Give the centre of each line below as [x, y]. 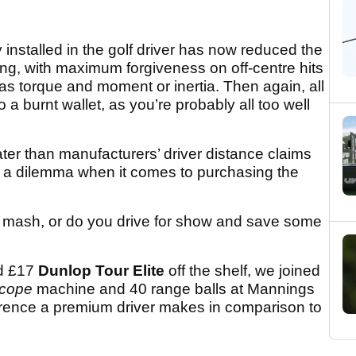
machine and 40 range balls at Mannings [174, 289]
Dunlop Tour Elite [101, 271]
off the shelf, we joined [242, 271]
